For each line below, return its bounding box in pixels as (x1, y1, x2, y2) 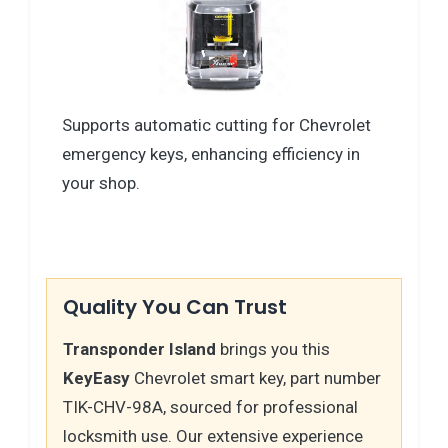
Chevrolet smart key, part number (130, 367, 381, 388)
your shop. (62, 172, 140, 193)
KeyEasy (63, 367, 130, 388)
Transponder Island (63, 338, 216, 359)
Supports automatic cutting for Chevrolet (62, 114, 371, 135)
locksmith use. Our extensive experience (63, 425, 363, 446)
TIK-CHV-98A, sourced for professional (63, 396, 358, 417)
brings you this (216, 338, 330, 359)
